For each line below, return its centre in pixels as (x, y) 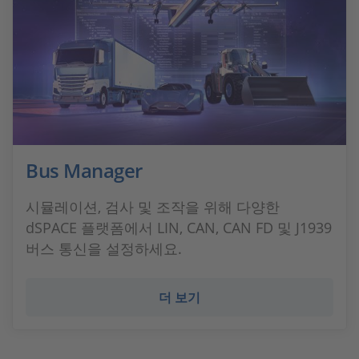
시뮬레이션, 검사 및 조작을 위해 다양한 (153, 207)
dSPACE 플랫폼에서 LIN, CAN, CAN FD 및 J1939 (179, 228)
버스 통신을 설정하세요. (104, 248)
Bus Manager (84, 170)
